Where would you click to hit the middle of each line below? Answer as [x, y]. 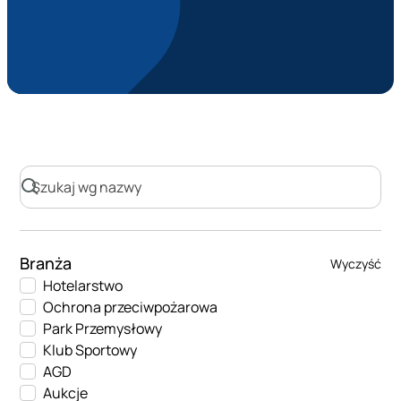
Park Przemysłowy [103, 328]
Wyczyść [355, 264]
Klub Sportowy [90, 350]
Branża [46, 263]
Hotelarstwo [83, 286]
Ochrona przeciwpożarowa [131, 307]
